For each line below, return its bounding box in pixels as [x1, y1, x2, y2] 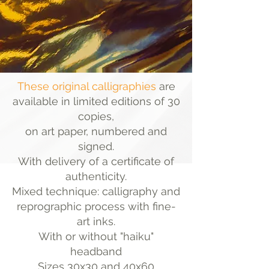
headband [70, 245, 122, 258]
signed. [78, 140, 114, 153]
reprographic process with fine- [16, 200, 176, 213]
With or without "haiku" [38, 230, 154, 243]
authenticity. [65, 170, 127, 183]
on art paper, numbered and [25, 125, 167, 138]
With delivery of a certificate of [18, 155, 174, 168]
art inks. [77, 215, 115, 228]
